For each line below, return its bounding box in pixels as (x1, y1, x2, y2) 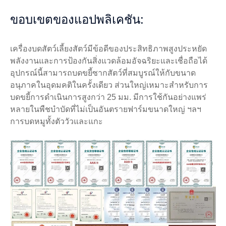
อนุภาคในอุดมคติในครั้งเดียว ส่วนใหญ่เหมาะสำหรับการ (10, 81, 208, 90)
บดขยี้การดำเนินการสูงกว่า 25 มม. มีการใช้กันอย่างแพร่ (10, 93, 206, 102)
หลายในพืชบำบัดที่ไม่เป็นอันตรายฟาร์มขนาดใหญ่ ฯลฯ (10, 105, 201, 114)
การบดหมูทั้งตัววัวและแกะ (10, 117, 103, 126)
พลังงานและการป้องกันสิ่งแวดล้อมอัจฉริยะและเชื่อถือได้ (10, 56, 207, 66)
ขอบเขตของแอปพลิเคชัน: (10, 13, 144, 27)
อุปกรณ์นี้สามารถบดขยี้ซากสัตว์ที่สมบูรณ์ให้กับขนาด (10, 69, 196, 78)
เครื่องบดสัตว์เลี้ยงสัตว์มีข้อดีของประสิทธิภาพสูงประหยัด (10, 44, 207, 53)
